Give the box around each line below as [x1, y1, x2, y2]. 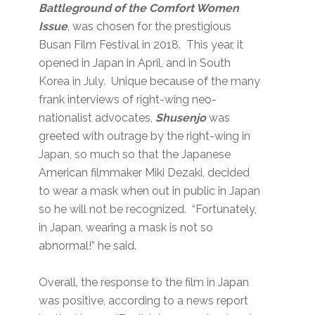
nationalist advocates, [39, 111, 153, 125]
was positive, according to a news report [39, 294, 249, 308]
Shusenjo [153, 111, 207, 125]
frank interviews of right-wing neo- [39, 93, 217, 107]
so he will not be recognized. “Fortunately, [39, 202, 257, 217]
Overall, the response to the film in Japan [39, 276, 250, 290]
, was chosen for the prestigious [67, 20, 232, 34]
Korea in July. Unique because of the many [39, 75, 261, 89]
